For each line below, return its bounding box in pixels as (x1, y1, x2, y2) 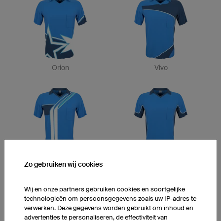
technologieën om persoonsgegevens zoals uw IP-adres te (24, 194, 196, 202)
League (149, 156, 173, 164)
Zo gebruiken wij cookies (24, 160, 103, 168)
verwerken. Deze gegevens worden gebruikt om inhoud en (24, 204, 193, 212)
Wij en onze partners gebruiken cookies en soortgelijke (24, 185, 185, 193)
